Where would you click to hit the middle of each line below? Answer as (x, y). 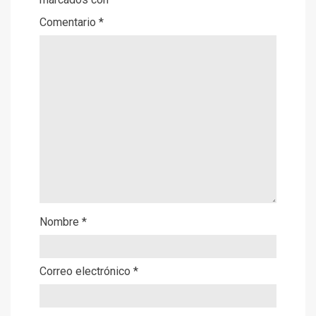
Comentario (69, 23)
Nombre (61, 222)
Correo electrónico (86, 272)
